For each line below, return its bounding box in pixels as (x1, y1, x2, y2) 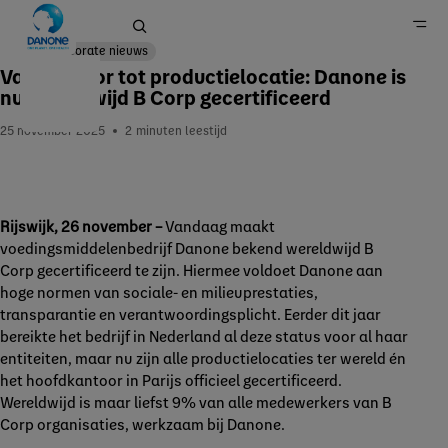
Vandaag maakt (162, 216, 275, 236)
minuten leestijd (136, 122, 227, 138)
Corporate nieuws (48, 42, 148, 58)
